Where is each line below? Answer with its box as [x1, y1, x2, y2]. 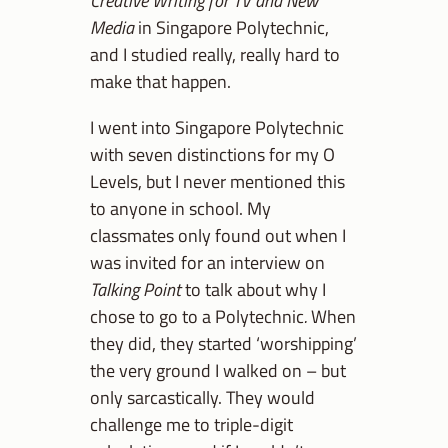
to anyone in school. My [90, 193, 271, 222]
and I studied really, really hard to [90, 40, 340, 69]
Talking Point [90, 274, 181, 303]
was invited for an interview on [90, 247, 325, 276]
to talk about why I [181, 274, 326, 303]
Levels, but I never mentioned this [90, 166, 345, 195]
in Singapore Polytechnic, [134, 13, 329, 42]
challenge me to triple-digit [90, 409, 293, 438]
